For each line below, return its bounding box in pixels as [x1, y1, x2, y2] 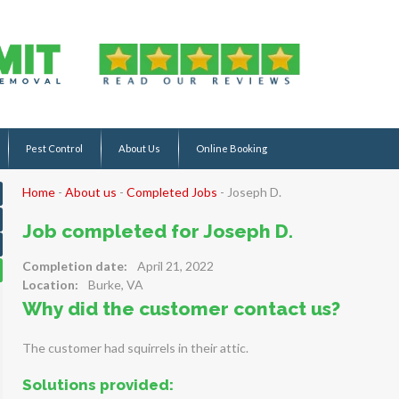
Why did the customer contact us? [21, 297, 340, 320]
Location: [21, 277, 78, 292]
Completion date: [21, 258, 127, 273]
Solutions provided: [21, 376, 174, 394]
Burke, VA [87, 277, 143, 292]
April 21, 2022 [136, 258, 214, 273]
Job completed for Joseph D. [21, 220, 293, 242]
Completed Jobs [126, 184, 217, 199]
